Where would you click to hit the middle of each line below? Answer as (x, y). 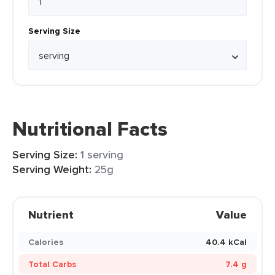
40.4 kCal (226, 242)
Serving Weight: (52, 169)
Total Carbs (52, 264)
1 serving (102, 154)
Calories (46, 242)
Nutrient (51, 215)
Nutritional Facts (90, 129)
